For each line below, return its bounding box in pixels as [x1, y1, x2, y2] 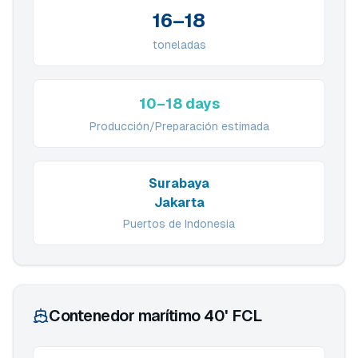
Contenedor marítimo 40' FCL [49, 307, 262, 324]
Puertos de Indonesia [123, 217, 235, 230]
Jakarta [153, 195, 205, 210]
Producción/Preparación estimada [89, 120, 269, 133]
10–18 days [138, 95, 220, 112]
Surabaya [149, 176, 209, 191]
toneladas [152, 38, 206, 51]
